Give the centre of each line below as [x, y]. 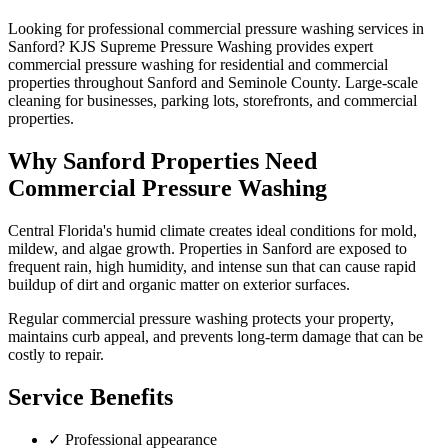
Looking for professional [88, 28]
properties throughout [77, 82]
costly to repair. [56, 354]
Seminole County [282, 82]
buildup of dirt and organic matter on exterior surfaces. [179, 284]
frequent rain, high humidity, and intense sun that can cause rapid [212, 266]
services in [389, 28]
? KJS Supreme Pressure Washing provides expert [215, 46]
